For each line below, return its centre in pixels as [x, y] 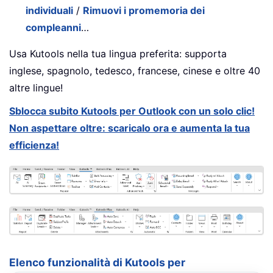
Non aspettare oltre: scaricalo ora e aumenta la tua [129, 128]
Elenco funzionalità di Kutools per [97, 263]
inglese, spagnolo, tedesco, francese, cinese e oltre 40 [135, 70]
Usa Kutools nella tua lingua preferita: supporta [118, 53]
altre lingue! [36, 87]
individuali [50, 10]
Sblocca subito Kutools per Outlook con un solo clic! [132, 111]
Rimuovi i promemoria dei [144, 10]
